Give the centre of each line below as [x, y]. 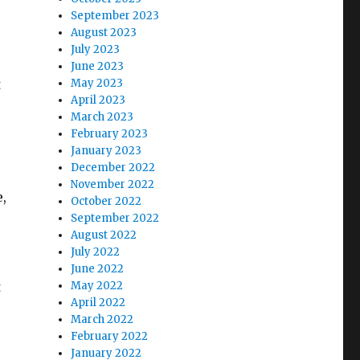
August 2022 [104, 235]
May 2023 [97, 83]
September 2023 [115, 16]
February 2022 [110, 336]
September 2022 [115, 218]
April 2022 [98, 303]
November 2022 [113, 184]
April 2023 [98, 100]
